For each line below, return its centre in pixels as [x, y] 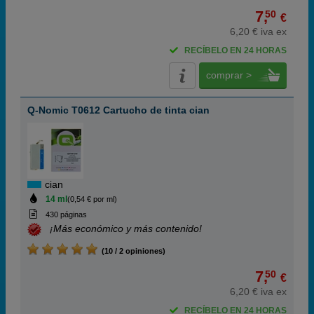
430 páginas [66, 214]
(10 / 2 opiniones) [131, 251]
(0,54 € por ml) [92, 199]
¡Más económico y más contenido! [126, 229]
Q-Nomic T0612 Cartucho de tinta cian [118, 110]
